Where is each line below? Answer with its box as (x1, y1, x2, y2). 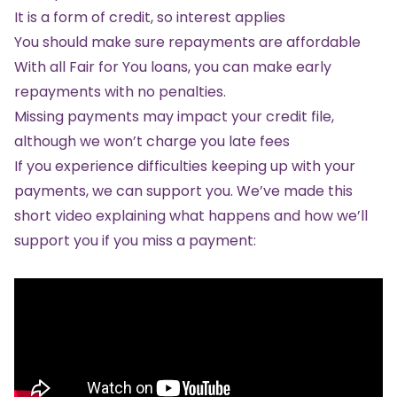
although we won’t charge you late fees (14, 130, 290, 152)
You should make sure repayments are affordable (14, 31, 361, 52)
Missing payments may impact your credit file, (14, 105, 334, 127)
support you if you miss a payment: (14, 230, 256, 251)
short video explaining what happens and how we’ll (14, 205, 368, 226)
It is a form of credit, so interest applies (14, 6, 285, 27)
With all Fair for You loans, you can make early (14, 56, 331, 77)
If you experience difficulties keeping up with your (14, 155, 355, 176)
